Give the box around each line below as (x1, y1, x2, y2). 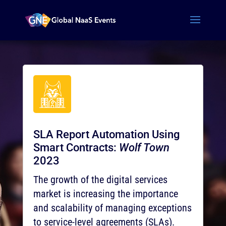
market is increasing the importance (33, 188, 178, 200)
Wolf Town (119, 141, 169, 154)
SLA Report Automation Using (33, 128, 180, 141)
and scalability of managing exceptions (33, 202, 192, 214)
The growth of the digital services (33, 174, 167, 186)
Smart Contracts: (33, 141, 119, 154)
